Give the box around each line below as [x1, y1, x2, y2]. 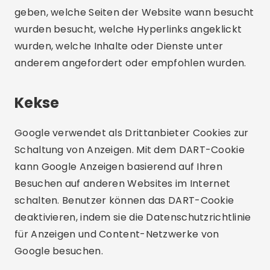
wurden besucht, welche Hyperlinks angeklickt [14, 22, 242, 36]
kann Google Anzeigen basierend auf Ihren [14, 160, 222, 174]
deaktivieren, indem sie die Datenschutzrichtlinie [14, 210, 251, 224]
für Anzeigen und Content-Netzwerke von [14, 227, 219, 241]
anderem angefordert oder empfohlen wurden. [14, 56, 246, 70]
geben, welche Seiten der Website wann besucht [14, 5, 254, 19]
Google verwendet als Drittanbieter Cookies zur [14, 126, 249, 140]
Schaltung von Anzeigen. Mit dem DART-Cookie [14, 143, 245, 157]
